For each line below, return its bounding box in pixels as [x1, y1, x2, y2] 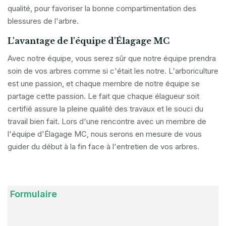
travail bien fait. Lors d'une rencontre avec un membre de [8, 117, 206, 127]
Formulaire [10, 189, 57, 200]
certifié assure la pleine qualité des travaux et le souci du [8, 104, 203, 114]
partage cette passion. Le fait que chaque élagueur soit [8, 91, 199, 101]
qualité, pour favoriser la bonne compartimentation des [8, 4, 196, 14]
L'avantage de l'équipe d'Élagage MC [8, 36, 169, 46]
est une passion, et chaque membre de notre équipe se [8, 79, 200, 89]
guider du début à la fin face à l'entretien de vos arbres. [8, 142, 199, 152]
